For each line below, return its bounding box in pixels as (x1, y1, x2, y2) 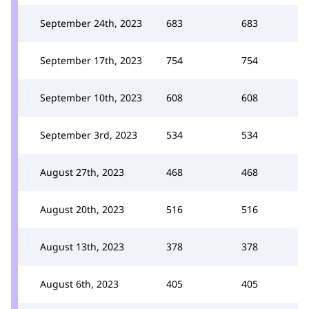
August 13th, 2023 (40, 239, 124, 253)
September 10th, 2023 (40, 90, 142, 104)
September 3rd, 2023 (40, 128, 137, 141)
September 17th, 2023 (40, 53, 142, 67)
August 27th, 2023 (40, 165, 124, 179)
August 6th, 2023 (40, 277, 119, 290)
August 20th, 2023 (40, 202, 124, 216)
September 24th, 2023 (40, 16, 142, 30)
